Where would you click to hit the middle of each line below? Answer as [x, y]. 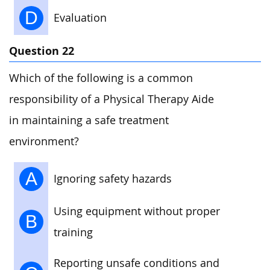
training [73, 233]
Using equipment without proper [137, 212]
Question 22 [42, 51]
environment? [44, 141]
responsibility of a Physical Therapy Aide [111, 99]
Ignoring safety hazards [113, 179]
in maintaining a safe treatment [89, 120]
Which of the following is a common [101, 78]
